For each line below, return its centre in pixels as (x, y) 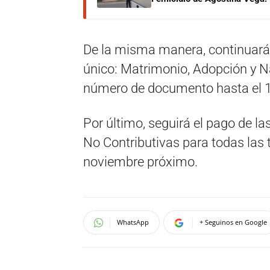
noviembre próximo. (140, 162)
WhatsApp (133, 222)
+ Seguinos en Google (233, 222)
